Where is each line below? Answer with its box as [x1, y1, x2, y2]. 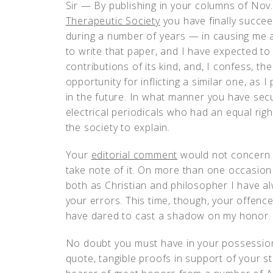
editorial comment [91, 148, 178, 161]
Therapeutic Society [65, 14, 160, 27]
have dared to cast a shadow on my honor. [65, 209, 271, 222]
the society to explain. [65, 121, 170, 134]
